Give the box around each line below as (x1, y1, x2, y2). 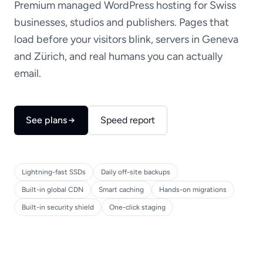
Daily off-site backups (101, 168, 170, 176)
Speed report (100, 114, 155, 126)
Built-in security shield (22, 203, 94, 211)
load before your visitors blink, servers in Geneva (14, 33, 238, 46)
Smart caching (99, 186, 144, 194)
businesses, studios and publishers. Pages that (14, 16, 229, 29)
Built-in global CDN (22, 186, 83, 194)
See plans (26, 114, 67, 126)
